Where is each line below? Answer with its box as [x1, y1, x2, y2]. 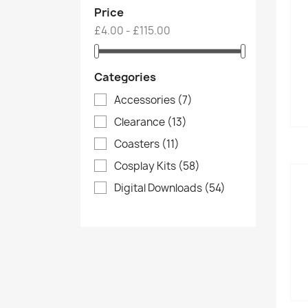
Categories [94, 69, 156, 85]
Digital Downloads [114, 180, 204, 195]
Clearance [114, 114, 167, 129]
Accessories [114, 92, 177, 107]
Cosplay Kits [114, 158, 178, 173]
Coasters [114, 136, 162, 151]
